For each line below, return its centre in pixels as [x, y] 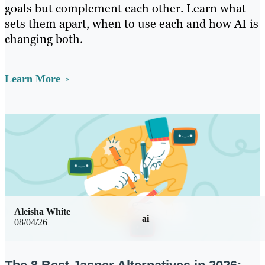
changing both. [44, 39]
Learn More [34, 79]
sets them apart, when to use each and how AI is [132, 24]
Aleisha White [42, 211]
